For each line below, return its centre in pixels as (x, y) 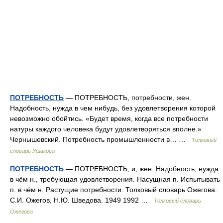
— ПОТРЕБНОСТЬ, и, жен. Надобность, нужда (141, 169)
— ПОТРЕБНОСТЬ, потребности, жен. (127, 98)
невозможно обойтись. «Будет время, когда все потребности (109, 118)
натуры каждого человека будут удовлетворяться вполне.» (106, 129)
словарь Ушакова (32, 151)
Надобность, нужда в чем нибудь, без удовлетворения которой (113, 108)
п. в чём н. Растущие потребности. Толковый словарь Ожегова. (113, 190)
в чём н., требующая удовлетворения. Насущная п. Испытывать (115, 179)
